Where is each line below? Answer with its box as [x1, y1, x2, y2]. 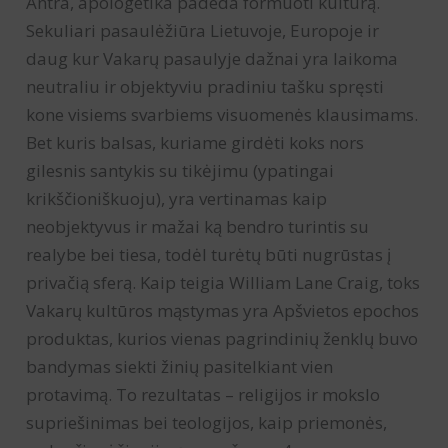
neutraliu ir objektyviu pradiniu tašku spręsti [26, 74, 385, 98]
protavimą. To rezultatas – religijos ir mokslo [26, 382, 381, 406]
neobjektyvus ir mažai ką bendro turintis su [26, 214, 370, 238]
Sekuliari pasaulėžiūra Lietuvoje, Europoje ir [26, 18, 380, 42]
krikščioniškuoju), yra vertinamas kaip [26, 186, 328, 210]
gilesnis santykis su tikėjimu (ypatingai [26, 158, 335, 182]
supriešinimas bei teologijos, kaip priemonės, [26, 410, 388, 434]
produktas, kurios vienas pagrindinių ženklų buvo [26, 326, 419, 350]
